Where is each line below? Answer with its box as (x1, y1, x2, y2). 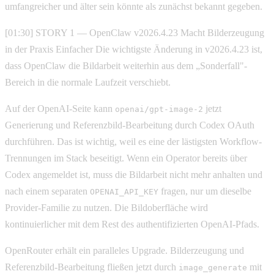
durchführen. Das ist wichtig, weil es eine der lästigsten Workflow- (5, 136, 262, 147)
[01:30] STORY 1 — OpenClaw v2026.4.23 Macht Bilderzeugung (5, 27, 264, 38)
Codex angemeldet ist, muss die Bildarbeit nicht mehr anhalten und (5, 169, 262, 180)
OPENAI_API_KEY (90, 187, 158, 196)
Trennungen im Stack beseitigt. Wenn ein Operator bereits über (5, 152, 247, 163)
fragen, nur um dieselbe (158, 185, 251, 196)
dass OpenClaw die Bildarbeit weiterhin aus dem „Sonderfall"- (5, 60, 247, 71)
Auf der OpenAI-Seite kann (5, 103, 115, 114)
